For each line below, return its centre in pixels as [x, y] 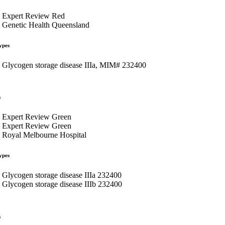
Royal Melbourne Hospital [44, 135]
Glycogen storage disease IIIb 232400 [62, 184]
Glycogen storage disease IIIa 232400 [62, 175]
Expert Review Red [33, 16]
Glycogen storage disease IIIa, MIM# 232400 [74, 65]
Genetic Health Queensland [46, 25]
